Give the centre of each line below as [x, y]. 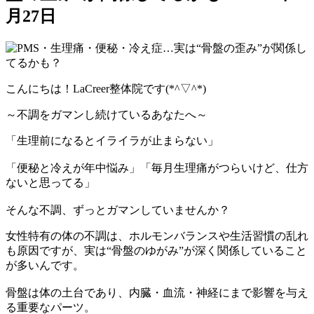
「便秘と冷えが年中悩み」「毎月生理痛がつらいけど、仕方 [157, 168]
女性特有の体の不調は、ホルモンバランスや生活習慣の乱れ [157, 235]
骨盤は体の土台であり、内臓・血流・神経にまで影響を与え [157, 292]
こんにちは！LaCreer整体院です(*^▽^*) [106, 88]
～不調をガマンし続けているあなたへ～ [107, 114]
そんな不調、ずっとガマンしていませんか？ [118, 210]
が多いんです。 [45, 265]
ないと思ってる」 [50, 182]
